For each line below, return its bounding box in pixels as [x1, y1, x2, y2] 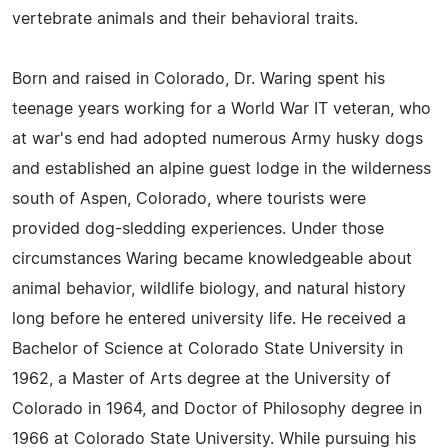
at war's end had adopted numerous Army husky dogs [12, 131, 423, 147]
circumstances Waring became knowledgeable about [12, 251, 412, 267]
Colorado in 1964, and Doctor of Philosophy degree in [12, 401, 422, 417]
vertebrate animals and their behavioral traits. [12, 11, 358, 27]
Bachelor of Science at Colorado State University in [12, 341, 403, 357]
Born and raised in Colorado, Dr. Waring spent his [12, 71, 385, 87]
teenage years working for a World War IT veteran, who [12, 101, 431, 117]
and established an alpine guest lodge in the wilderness [12, 161, 431, 177]
